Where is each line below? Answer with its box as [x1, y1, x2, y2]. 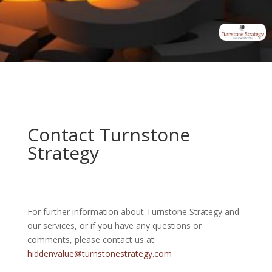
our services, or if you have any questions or [27, 220, 202, 232]
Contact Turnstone [27, 122, 190, 148]
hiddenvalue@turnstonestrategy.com [27, 248, 172, 260]
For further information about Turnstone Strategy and [27, 206, 239, 218]
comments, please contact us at [27, 234, 154, 246]
